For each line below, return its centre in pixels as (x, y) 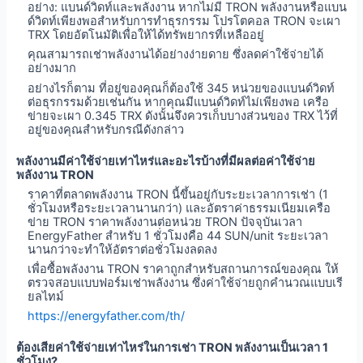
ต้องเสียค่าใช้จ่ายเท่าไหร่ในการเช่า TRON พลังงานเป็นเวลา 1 (172, 348)
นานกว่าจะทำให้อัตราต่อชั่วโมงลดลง (123, 249)
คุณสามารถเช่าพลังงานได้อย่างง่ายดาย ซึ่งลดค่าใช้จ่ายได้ (176, 55)
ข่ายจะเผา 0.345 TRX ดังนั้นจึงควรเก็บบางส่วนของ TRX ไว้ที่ (183, 115)
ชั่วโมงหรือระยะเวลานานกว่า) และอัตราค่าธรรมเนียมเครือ (179, 208)
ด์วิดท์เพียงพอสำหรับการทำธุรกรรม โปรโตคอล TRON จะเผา (184, 21)
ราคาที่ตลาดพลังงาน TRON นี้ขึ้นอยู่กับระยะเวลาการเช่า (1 (178, 194)
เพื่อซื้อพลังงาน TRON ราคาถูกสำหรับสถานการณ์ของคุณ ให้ (184, 269)
